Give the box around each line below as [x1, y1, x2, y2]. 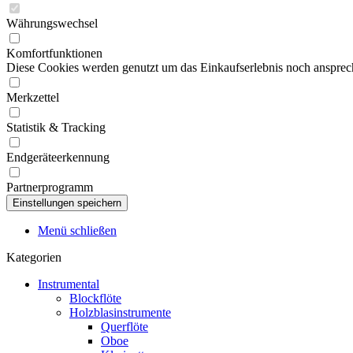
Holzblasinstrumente [69, 306, 171, 319]
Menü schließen [38, 224, 117, 237]
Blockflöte [69, 292, 121, 305]
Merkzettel [6, 91, 59, 104]
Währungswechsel [6, 17, 98, 30]
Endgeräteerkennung [6, 150, 110, 164]
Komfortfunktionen [6, 46, 102, 60]
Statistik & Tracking [6, 121, 106, 134]
